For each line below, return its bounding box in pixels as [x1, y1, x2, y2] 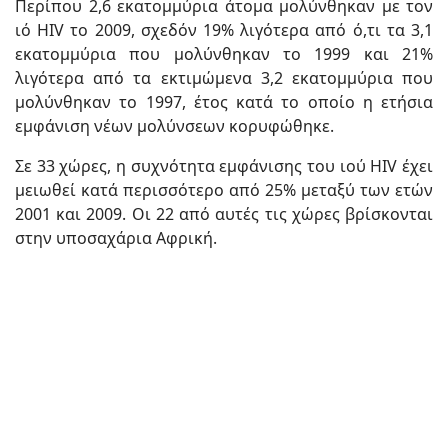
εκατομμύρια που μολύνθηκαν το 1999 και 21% [15, 43, 433, 66]
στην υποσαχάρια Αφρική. [15, 227, 217, 250]
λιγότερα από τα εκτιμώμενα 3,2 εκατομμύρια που [15, 67, 433, 90]
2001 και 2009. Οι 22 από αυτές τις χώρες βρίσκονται [15, 203, 433, 226]
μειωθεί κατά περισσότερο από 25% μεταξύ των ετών [15, 179, 433, 202]
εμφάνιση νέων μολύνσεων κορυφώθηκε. [15, 115, 334, 138]
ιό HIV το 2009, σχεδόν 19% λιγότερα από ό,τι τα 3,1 [15, 19, 433, 42]
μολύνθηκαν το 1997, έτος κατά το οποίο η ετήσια [15, 91, 433, 114]
